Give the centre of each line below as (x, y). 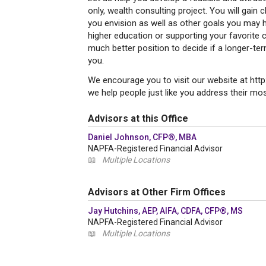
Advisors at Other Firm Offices (157, 192)
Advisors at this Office (138, 118)
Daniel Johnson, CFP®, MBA (142, 137)
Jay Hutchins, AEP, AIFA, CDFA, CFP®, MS (165, 211)
